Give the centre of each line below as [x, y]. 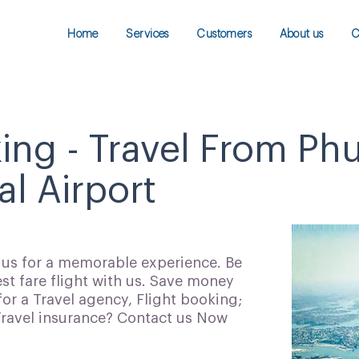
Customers [224, 34]
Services [147, 34]
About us [301, 34]
